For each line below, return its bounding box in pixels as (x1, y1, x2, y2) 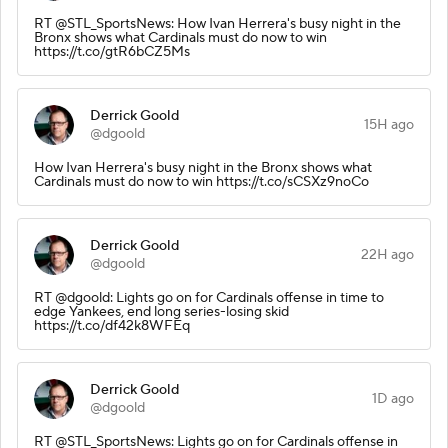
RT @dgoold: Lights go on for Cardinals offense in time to (34, 288, 384, 307)
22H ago (361, 245, 414, 264)
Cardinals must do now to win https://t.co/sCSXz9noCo (34, 172, 369, 191)
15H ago (364, 115, 414, 134)
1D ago (372, 389, 414, 408)
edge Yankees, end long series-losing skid (34, 302, 289, 321)
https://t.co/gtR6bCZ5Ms (34, 42, 190, 61)
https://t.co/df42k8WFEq (34, 316, 190, 335)
